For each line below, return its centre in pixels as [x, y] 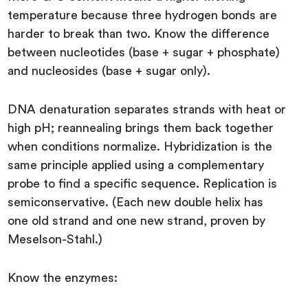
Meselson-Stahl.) [57, 239]
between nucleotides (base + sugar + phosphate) [144, 52]
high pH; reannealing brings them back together [141, 128]
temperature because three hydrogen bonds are [143, 15]
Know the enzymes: [63, 277]
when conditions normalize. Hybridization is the [140, 146]
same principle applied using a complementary [136, 165]
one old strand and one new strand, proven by [137, 220]
